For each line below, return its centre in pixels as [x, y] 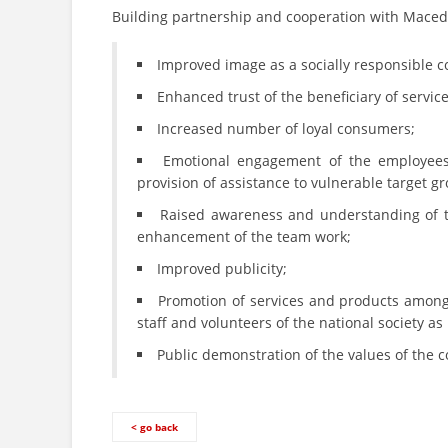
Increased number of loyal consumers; [286, 128]
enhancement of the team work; [244, 236]
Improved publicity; [222, 268]
